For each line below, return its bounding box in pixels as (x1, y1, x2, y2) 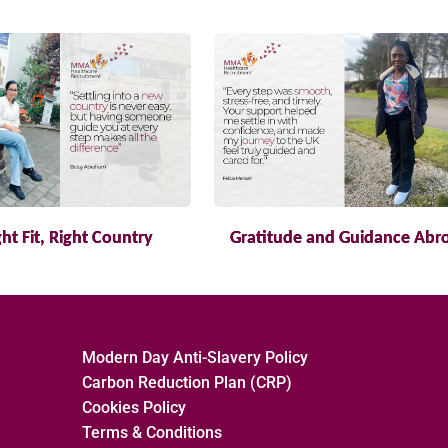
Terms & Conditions (82, 423, 223, 443)
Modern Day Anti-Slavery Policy (82, 348, 309, 368)
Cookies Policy (82, 398, 187, 418)
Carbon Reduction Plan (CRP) (82, 373, 293, 393)
